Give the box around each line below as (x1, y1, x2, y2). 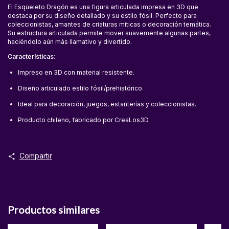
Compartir (19, 159, 52, 169)
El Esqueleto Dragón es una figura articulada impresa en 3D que (8, 11, 198, 19)
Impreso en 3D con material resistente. (18, 77, 134, 85)
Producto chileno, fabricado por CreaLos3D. (18, 124, 150, 132)
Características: (8, 61, 56, 69)
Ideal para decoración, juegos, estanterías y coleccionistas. (18, 108, 196, 117)
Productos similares (8, 212, 100, 224)
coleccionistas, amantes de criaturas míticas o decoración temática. (8, 29, 211, 37)
